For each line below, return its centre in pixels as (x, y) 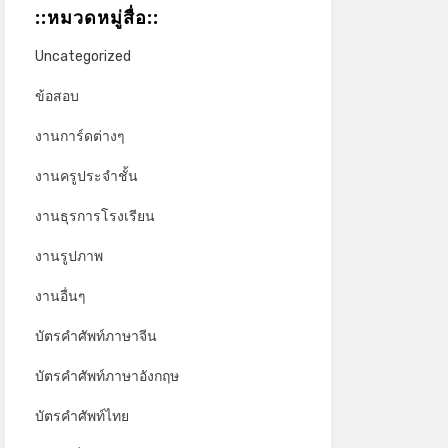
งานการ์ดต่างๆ (79, 136)
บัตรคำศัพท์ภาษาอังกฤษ (106, 376)
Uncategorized (82, 56)
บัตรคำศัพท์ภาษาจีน (95, 336)
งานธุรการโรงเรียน (94, 216)
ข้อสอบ (56, 96)
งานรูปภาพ (68, 256)
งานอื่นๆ (60, 296)
